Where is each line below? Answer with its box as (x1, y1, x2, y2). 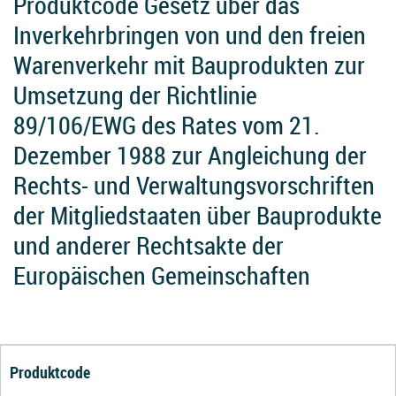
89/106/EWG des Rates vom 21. (13, 109, 320, 141)
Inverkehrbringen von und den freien (13, 19, 366, 51)
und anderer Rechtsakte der (13, 229, 284, 262)
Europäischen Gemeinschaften (13, 259, 310, 292)
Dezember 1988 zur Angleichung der (13, 139, 367, 171)
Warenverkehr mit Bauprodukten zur (13, 49, 365, 81)
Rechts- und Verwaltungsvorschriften (13, 169, 375, 202)
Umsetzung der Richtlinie (13, 79, 257, 111)
